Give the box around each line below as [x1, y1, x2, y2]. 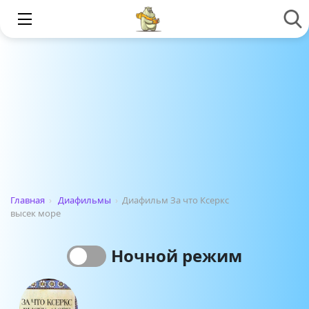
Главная [10, 194, 45, 206]
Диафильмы [58, 194, 111, 206]
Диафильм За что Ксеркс [122, 194, 229, 206]
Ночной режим [110, 244, 242, 267]
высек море [10, 207, 61, 219]
